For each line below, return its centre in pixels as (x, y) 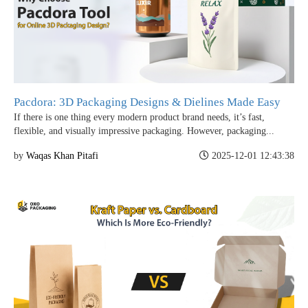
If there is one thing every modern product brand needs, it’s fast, (139, 117)
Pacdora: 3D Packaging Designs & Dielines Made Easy (147, 102)
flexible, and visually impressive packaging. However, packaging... (144, 131)
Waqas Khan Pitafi (62, 155)
